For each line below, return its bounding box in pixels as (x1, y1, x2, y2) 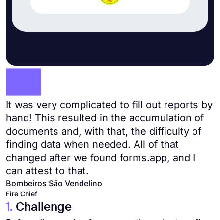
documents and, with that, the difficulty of (6, 125, 201, 137)
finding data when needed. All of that (6, 138, 179, 150)
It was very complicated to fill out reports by (6, 99, 213, 110)
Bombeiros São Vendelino (6, 178, 102, 188)
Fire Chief (6, 190, 37, 198)
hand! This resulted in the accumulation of (6, 112, 204, 124)
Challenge (16, 201, 72, 213)
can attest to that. (6, 165, 89, 177)
